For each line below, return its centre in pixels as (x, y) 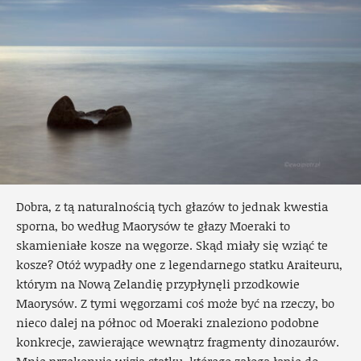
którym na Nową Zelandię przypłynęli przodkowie (158, 284)
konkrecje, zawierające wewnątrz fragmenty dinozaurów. (178, 342)
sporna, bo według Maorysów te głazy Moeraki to (153, 226)
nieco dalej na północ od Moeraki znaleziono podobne (168, 323)
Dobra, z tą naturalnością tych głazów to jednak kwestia (172, 207)
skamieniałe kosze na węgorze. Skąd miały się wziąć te (172, 245)
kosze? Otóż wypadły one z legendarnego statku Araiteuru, (179, 265)
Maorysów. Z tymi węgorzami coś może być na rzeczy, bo (175, 303)
